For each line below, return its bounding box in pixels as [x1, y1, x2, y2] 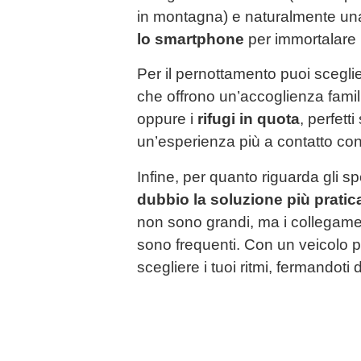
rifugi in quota [197, 110, 300, 128]
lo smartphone [137, 31, 244, 48]
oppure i [137, 110, 197, 128]
